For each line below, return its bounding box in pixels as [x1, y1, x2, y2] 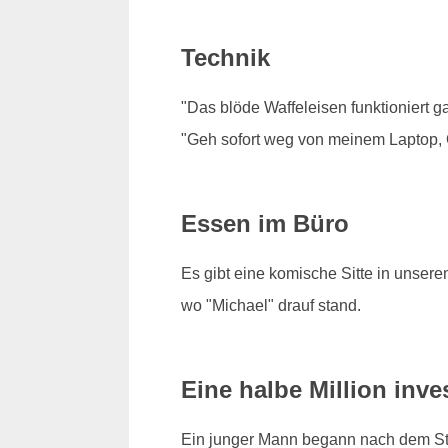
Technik [180, 44, 270, 72]
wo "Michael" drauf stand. [180, 296, 361, 314]
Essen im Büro [180, 209, 349, 237]
